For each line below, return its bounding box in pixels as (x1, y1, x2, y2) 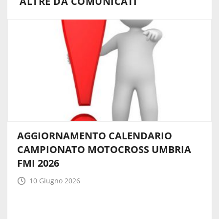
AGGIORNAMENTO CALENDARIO (17, 129, 172, 143)
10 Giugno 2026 (29, 176, 80, 186)
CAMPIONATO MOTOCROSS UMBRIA (17, 143, 191, 156)
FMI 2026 (17, 156, 59, 170)
